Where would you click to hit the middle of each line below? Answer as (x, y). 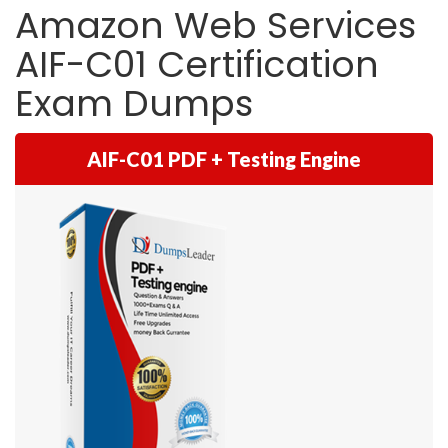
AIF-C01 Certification (197, 64)
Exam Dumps (134, 103)
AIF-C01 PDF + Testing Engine (224, 159)
